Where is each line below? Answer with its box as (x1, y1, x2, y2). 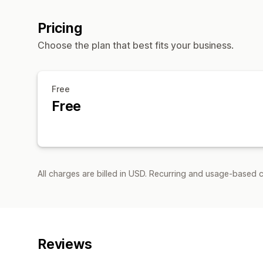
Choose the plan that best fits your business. (38, 39, 234, 51)
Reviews (38, 235, 92, 252)
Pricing (38, 19, 82, 36)
